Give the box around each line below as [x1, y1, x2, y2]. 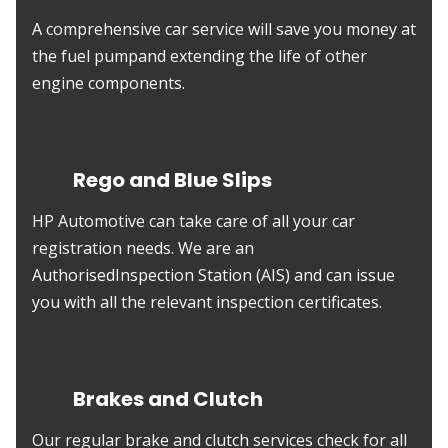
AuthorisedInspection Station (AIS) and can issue [32, 264, 395, 286]
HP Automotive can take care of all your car [32, 210, 355, 232]
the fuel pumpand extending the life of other [32, 45, 367, 67]
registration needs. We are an [32, 237, 254, 259]
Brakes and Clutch [73, 385, 263, 413]
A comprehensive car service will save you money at [32, 18, 416, 40]
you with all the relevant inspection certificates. [32, 291, 382, 313]
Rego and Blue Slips [73, 166, 272, 194]
